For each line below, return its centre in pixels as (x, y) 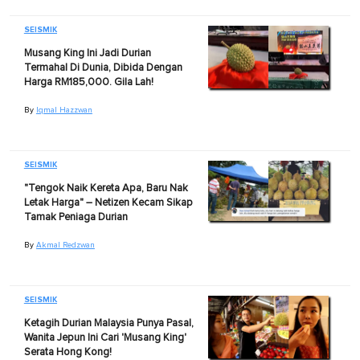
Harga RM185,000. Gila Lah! (88, 82)
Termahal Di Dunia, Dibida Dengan (103, 67)
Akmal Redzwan (65, 245)
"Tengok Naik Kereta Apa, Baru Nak (106, 188)
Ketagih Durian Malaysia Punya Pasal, (108, 323)
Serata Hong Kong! (67, 352)
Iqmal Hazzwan (64, 110)
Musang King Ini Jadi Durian (87, 53)
